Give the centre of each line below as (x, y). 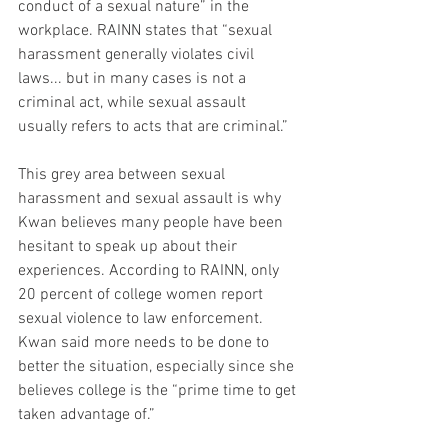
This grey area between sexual (123, 174)
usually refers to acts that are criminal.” (153, 126)
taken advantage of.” (86, 414)
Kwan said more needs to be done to (145, 342)
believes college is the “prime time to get (159, 390)
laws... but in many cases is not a (134, 78)
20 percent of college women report (142, 294)
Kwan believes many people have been (152, 222)
